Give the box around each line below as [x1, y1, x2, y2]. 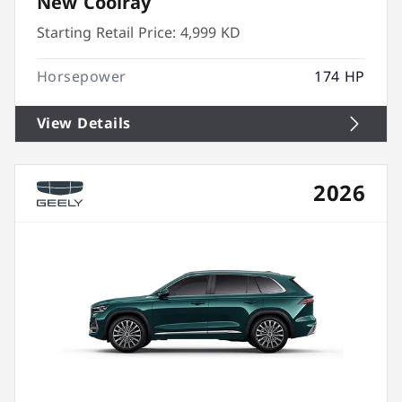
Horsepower [37, 63, 127, 91]
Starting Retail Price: [37, 19, 176, 47]
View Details [37, 109, 131, 137]
